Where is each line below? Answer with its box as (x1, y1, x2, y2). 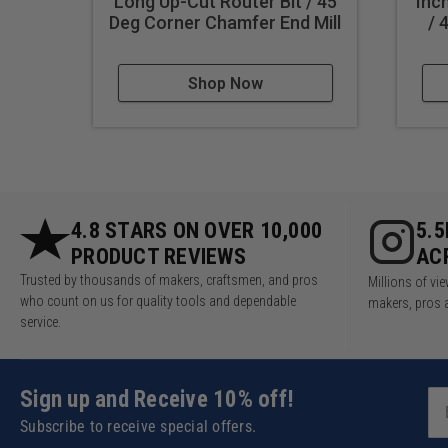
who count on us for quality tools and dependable (20, 293, 296, 310)
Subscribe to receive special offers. (20, 417, 256, 437)
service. (20, 314, 61, 331)
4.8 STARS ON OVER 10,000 (71, 218, 322, 244)
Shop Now (187, 74, 263, 94)
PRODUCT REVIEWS (71, 244, 246, 270)
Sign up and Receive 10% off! (20, 386, 294, 414)
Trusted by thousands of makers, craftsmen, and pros (20, 272, 318, 289)
